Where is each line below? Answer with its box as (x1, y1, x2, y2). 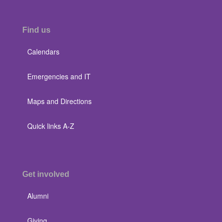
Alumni (27, 191, 49, 201)
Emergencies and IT (27, 71, 91, 81)
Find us (22, 26, 51, 34)
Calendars (27, 47, 59, 56)
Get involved (22, 170, 69, 178)
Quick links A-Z (27, 121, 74, 131)
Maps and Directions (27, 96, 92, 106)
